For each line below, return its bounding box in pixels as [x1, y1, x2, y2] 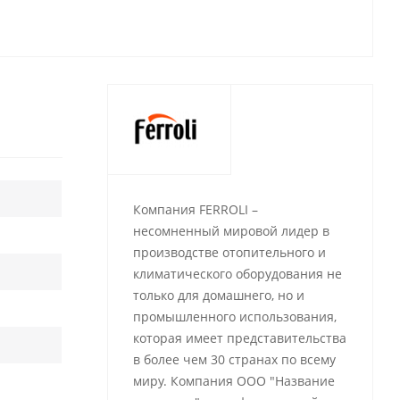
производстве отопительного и [132, 244, 326, 261]
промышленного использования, [132, 308, 337, 325]
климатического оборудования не [132, 265, 342, 282]
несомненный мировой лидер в [132, 222, 329, 239]
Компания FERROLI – [132, 201, 258, 218]
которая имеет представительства [132, 329, 346, 346]
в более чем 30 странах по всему [132, 351, 336, 368]
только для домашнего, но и [132, 287, 304, 304]
